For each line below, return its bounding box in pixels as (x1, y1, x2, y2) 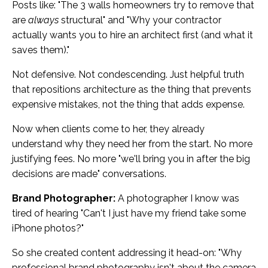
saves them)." (12, 44, 69, 56)
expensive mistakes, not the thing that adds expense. (12, 99, 245, 111)
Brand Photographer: (12, 193, 115, 205)
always (28, 14, 59, 26)
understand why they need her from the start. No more (12, 138, 252, 150)
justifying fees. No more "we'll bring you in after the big (12, 153, 250, 165)
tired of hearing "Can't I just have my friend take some (12, 208, 246, 220)
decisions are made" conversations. (12, 168, 166, 180)
